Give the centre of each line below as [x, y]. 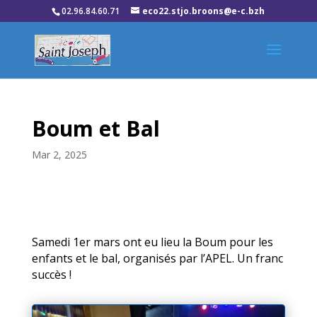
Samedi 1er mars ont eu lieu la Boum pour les [152, 242]
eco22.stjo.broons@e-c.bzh [204, 11]
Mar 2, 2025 [59, 155]
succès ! [51, 275]
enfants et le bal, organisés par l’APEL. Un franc [157, 258]
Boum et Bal [96, 128]
